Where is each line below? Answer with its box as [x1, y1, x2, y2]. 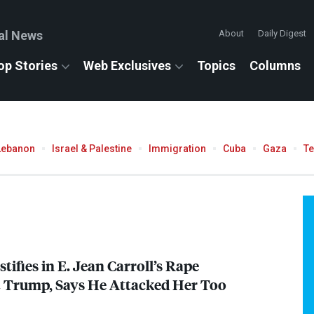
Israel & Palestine [52, 142, 132, 154]
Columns [250, 58, 301, 73]
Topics [197, 58, 235, 73]
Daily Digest [258, 28, 306, 39]
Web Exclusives [83, 58, 171, 73]
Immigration [149, 142, 206, 154]
